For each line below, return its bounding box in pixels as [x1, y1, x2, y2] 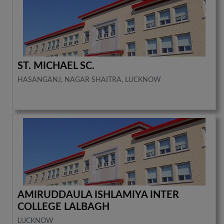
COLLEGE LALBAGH [17, 201, 110, 212]
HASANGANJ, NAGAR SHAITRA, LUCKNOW [17, 76, 161, 83]
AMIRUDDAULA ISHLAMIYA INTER [17, 189, 179, 200]
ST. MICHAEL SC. [17, 60, 95, 71]
